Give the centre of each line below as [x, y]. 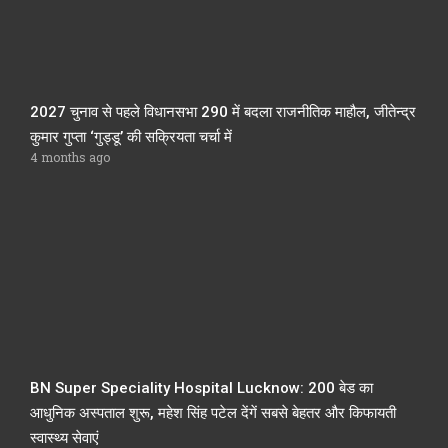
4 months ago [70, 156]
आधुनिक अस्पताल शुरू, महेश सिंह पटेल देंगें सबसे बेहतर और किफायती [213, 412]
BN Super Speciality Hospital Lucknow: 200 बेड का [201, 387]
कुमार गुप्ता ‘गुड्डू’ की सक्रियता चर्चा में [131, 136]
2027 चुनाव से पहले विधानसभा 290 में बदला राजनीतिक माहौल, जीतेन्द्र [223, 111]
